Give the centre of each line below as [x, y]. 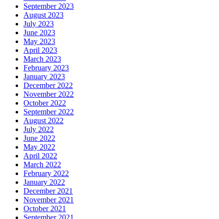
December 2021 [48, 191]
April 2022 [40, 155]
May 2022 [39, 147]
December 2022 [48, 85]
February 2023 [46, 67]
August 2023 [44, 15]
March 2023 [42, 59]
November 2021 [49, 199]
